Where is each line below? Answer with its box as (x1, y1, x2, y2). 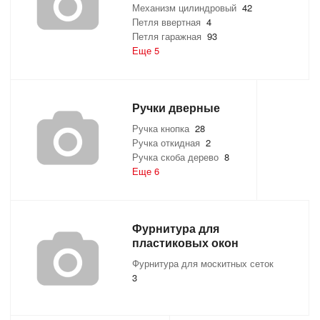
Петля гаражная (132, 29, 207, 44)
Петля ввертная (132, 15, 206, 29)
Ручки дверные (132, 99, 220, 116)
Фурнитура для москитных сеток (132, 256, 276, 271)
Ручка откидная (132, 136, 206, 150)
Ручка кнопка (132, 121, 195, 136)
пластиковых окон (132, 234, 239, 251)
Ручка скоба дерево (132, 150, 224, 164)
